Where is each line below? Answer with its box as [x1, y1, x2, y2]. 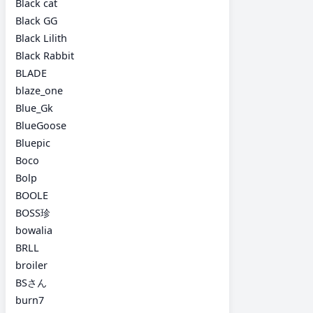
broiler [15, 258, 48, 272]
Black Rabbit [15, 48, 74, 62]
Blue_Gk [15, 101, 53, 115]
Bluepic [15, 136, 50, 150]
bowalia [15, 223, 52, 237]
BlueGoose [15, 118, 66, 132]
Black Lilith [15, 31, 67, 45]
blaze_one [15, 83, 63, 97]
